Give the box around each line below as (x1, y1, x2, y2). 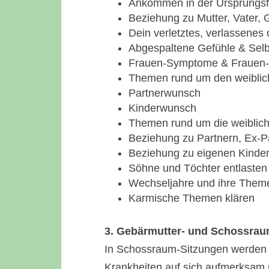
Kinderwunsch (128, 102, 196, 114)
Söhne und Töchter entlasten (128, 162, 267, 174)
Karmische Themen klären (128, 192, 255, 204)
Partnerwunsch (128, 87, 201, 99)
